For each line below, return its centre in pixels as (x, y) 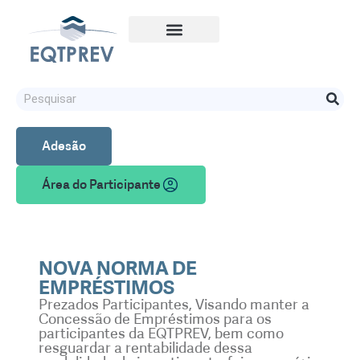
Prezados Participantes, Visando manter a (174, 304)
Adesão (64, 145)
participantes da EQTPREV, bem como (161, 333)
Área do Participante (101, 184)
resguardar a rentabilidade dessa (145, 348)
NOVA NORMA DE (118, 268)
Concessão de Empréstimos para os (155, 319)
